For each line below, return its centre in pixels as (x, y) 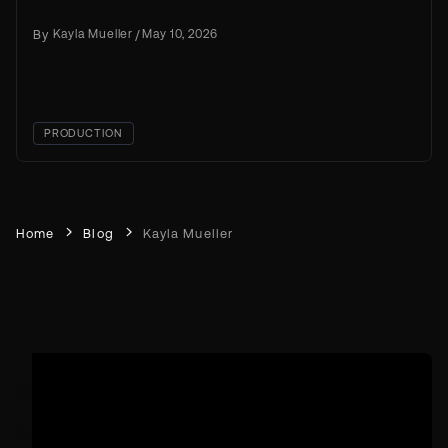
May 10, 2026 (180, 33)
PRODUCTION (83, 133)
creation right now (102, 14)
